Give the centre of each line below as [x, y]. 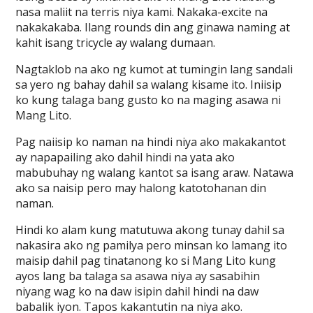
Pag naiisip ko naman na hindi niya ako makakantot [151, 142]
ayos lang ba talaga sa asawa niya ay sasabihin [138, 276]
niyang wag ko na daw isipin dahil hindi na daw [137, 291]
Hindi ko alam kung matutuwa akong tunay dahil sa [150, 230]
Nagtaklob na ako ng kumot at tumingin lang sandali [154, 69]
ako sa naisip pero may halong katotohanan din [141, 188]
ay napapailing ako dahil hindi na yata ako [125, 157]
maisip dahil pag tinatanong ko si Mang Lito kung [146, 261]
